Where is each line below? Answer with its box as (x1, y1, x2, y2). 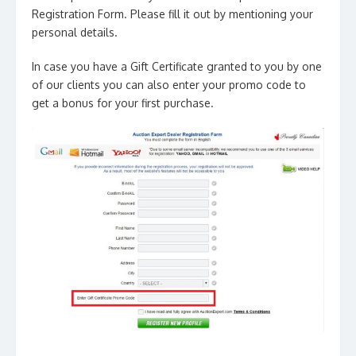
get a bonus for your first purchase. (32, 95, 214, 110)
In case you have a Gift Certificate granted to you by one (32, 59, 322, 73)
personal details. (32, 25, 118, 39)
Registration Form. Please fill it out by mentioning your (32, 6, 313, 21)
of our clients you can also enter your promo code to (32, 77, 306, 91)
